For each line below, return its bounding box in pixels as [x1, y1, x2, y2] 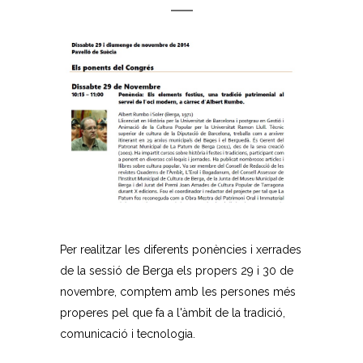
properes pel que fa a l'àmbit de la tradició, [60, 306, 285, 320]
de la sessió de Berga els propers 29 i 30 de [60, 264, 293, 278]
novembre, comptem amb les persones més [60, 285, 296, 299]
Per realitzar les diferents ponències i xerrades [60, 243, 301, 257]
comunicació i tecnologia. [60, 327, 195, 341]
